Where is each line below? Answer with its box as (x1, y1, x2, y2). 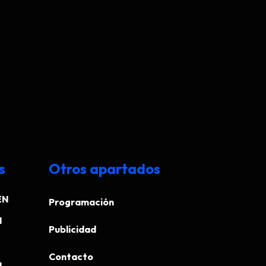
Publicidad (49, 223, 96, 235)
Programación (49, 195, 114, 208)
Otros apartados (49, 159, 160, 178)
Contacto (49, 250, 93, 262)
